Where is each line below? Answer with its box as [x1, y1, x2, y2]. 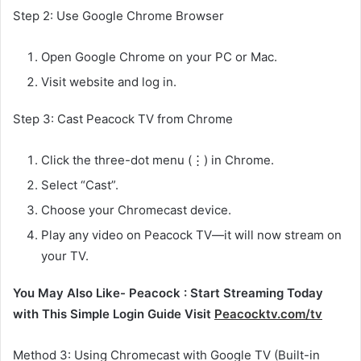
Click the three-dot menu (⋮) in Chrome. [41, 152, 274, 168]
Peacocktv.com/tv [214, 306, 322, 322]
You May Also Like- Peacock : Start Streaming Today [13, 285, 323, 301]
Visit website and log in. [41, 74, 176, 90]
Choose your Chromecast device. [41, 202, 231, 218]
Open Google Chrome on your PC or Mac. [41, 49, 277, 65]
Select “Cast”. [41, 177, 118, 193]
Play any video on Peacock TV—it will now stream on [41, 227, 342, 243]
